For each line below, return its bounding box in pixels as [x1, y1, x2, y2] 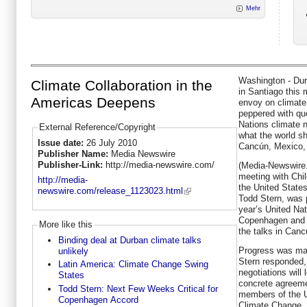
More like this [38, 219, 93, 230]
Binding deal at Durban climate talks [58, 234, 201, 245]
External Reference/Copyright [38, 122, 156, 133]
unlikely [58, 245, 88, 256]
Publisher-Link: [37, 159, 106, 170]
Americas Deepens [31, 95, 156, 112]
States [58, 270, 84, 281]
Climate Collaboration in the [31, 77, 212, 95]
